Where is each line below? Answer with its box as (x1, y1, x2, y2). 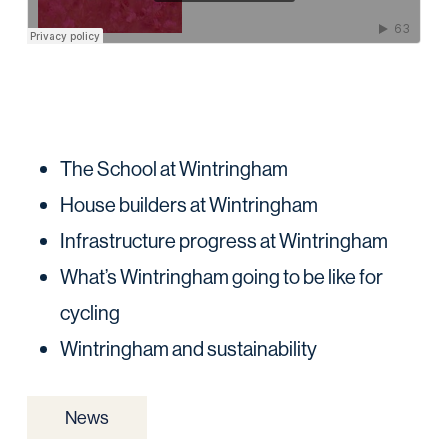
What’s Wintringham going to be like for (59, 264, 383, 290)
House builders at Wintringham (59, 192, 318, 218)
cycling (59, 300, 120, 326)
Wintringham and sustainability (59, 336, 317, 362)
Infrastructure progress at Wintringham (59, 228, 388, 254)
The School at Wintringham (59, 156, 288, 182)
